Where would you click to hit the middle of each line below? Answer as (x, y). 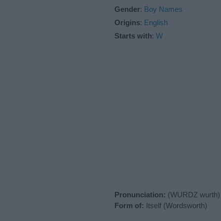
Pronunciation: (140, 194)
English (156, 22)
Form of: (129, 205)
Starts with (133, 36)
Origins (127, 22)
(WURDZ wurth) (193, 194)
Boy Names (163, 9)
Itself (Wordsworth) (176, 205)
